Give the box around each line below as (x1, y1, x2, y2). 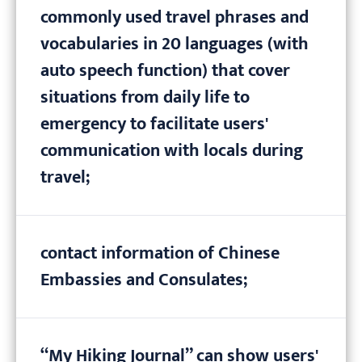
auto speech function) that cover (40, 56, 290, 86)
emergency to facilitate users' (40, 109, 268, 140)
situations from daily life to (40, 82, 250, 113)
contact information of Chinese (40, 238, 280, 269)
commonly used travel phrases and (40, 2, 309, 33)
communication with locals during (40, 136, 303, 166)
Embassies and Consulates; (40, 265, 247, 296)
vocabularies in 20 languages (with (40, 29, 309, 60)
